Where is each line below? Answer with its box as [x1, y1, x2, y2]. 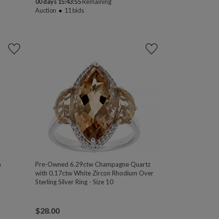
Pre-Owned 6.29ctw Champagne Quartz [35, 160, 151, 169]
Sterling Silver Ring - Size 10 [35, 178, 114, 186]
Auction [35, 6, 57, 14]
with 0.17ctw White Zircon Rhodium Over [35, 169, 154, 177]
